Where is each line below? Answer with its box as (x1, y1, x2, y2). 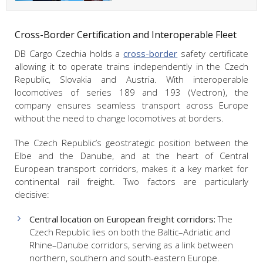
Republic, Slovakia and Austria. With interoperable (15, 73, 248, 86)
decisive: (15, 188, 49, 201)
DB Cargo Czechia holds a (15, 48, 124, 60)
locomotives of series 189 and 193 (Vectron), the (15, 86, 248, 99)
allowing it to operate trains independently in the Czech (15, 60, 248, 73)
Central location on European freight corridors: (29, 213, 215, 225)
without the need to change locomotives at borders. (15, 112, 224, 124)
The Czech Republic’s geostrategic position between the (15, 137, 248, 149)
